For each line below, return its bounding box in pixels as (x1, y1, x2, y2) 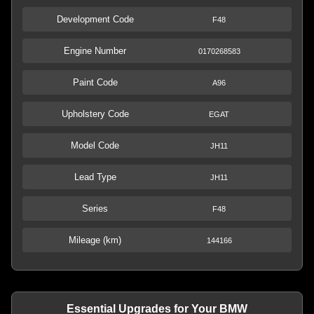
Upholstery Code (61, 109, 129, 119)
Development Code (56, 14, 134, 25)
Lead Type (74, 172, 116, 182)
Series (82, 203, 108, 214)
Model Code (71, 140, 119, 151)
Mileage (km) (69, 235, 121, 245)
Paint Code (72, 77, 118, 88)
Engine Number (64, 46, 126, 56)
